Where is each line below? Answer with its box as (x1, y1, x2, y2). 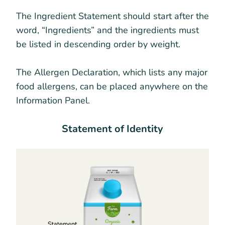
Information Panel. (16, 94, 90, 106)
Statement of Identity (62, 122, 163, 136)
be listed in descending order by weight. (16, 38, 183, 50)
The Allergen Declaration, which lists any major (16, 66, 207, 78)
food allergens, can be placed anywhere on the (16, 80, 208, 92)
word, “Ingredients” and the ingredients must (16, 24, 199, 36)
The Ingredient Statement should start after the (16, 10, 209, 22)
